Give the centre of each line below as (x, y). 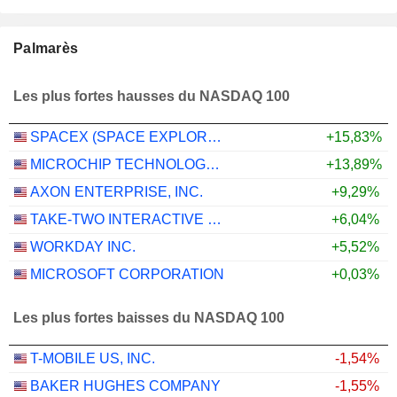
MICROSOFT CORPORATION (127, 275)
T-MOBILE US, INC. (93, 359)
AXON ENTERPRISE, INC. (117, 192)
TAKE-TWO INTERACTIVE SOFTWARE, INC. (214, 220)
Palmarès (46, 49)
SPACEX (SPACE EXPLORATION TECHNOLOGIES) (214, 137)
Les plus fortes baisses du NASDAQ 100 (149, 318)
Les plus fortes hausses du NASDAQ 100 (152, 97)
